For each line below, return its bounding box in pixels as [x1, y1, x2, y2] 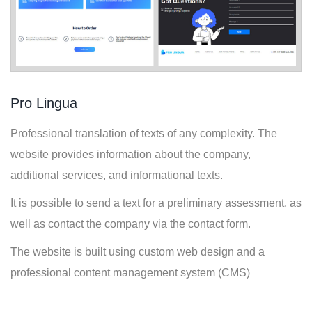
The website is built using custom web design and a [10, 246, 265, 258]
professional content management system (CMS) [10, 267, 250, 279]
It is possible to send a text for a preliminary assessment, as [10, 197, 302, 210]
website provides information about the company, [10, 148, 251, 161]
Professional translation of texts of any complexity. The [10, 127, 277, 140]
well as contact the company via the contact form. [10, 218, 251, 231]
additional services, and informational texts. [10, 169, 223, 182]
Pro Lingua [10, 95, 77, 111]
